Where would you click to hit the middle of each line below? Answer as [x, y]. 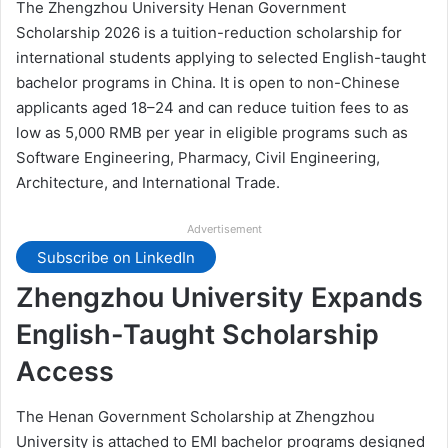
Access [65, 372]
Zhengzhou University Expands [219, 298]
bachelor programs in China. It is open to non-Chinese [208, 83]
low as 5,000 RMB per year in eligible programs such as [212, 133]
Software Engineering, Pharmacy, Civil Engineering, [198, 158]
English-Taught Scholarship [197, 335]
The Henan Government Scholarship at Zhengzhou [195, 416]
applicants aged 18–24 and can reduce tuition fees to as [212, 108]
